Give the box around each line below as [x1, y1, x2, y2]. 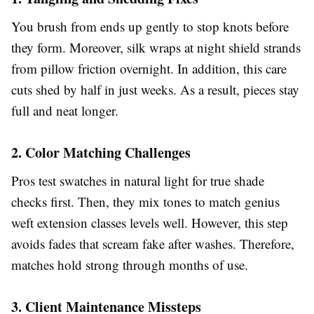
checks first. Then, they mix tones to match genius [11, 193, 280, 210]
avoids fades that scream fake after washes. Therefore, [11, 235, 294, 252]
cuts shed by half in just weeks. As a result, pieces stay [11, 81, 299, 98]
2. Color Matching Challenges [11, 142, 191, 163]
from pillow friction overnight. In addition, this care [11, 60, 287, 77]
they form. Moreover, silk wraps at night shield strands [11, 39, 301, 56]
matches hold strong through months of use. [11, 256, 248, 273]
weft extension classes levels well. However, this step [11, 214, 288, 231]
